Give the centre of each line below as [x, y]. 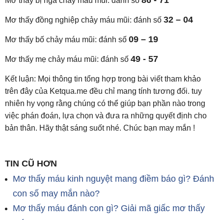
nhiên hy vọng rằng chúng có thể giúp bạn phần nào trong [105, 103]
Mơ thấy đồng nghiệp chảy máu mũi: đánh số [84, 20]
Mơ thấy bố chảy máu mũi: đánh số [67, 40]
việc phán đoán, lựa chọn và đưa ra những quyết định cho [106, 116]
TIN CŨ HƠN [31, 164]
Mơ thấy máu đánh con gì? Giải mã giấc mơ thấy [109, 208]
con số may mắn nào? [56, 193]
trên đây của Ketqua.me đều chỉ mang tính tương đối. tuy [103, 91]
